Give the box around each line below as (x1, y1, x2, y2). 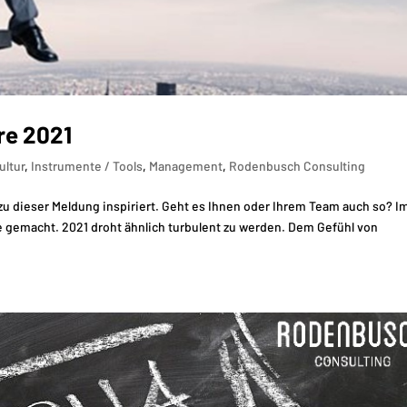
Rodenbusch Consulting (229, 157, 366, 174)
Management (149, 157, 223, 174)
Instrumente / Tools (31, 157, 144, 174)
